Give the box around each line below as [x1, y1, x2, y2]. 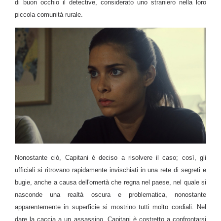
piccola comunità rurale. [15, 10, 83, 18]
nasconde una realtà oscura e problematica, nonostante [15, 190, 206, 198]
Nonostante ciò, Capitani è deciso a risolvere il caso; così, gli [15, 153, 206, 161]
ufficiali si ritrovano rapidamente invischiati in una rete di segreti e [15, 166, 206, 174]
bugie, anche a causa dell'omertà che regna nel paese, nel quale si [15, 178, 206, 186]
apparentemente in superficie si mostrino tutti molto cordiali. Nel [15, 203, 206, 211]
